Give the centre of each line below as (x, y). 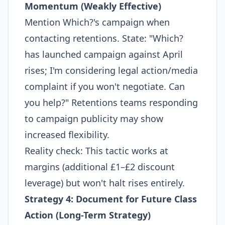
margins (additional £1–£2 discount (100, 167)
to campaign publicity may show (94, 119)
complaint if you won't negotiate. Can (105, 86)
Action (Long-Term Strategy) (88, 215)
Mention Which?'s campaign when (97, 22)
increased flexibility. (67, 135)
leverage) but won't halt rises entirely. (105, 183)
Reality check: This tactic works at (96, 151)
